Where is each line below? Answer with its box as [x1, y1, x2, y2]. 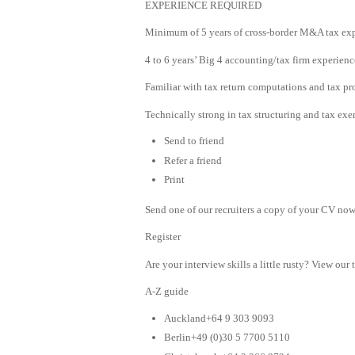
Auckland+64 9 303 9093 [164, 311, 274, 324]
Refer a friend [164, 154, 222, 166]
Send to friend [164, 135, 224, 147]
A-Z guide [145, 285, 189, 298]
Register [145, 231, 181, 243]
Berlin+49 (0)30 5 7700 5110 [164, 331, 290, 344]
